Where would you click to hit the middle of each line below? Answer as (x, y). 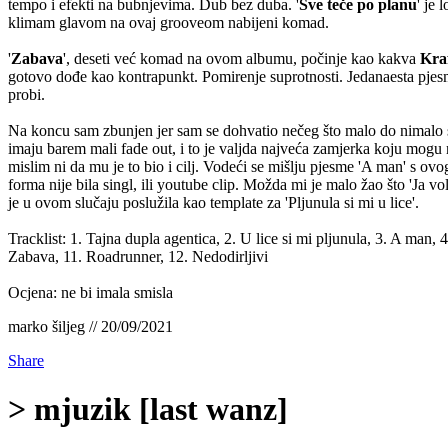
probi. (26, 94)
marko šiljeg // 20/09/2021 (90, 326)
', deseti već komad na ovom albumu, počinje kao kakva (241, 58)
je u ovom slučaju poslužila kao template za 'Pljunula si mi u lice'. (213, 202)
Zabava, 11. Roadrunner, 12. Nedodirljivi (138, 256)
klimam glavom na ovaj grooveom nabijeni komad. (168, 22)
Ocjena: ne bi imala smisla (90, 292)
